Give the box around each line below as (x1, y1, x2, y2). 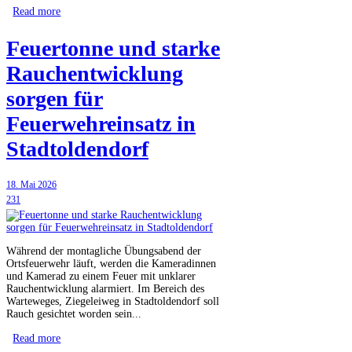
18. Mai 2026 (6, 179, 57, 190)
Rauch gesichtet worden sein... (6, 308, 141, 321)
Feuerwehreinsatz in (6, 111, 196, 136)
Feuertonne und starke (6, 35, 220, 60)
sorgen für (6, 86, 103, 111)
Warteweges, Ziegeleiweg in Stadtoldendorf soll (6, 295, 219, 308)
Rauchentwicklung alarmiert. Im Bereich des (6, 283, 204, 295)
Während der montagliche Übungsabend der (6, 245, 201, 258)
